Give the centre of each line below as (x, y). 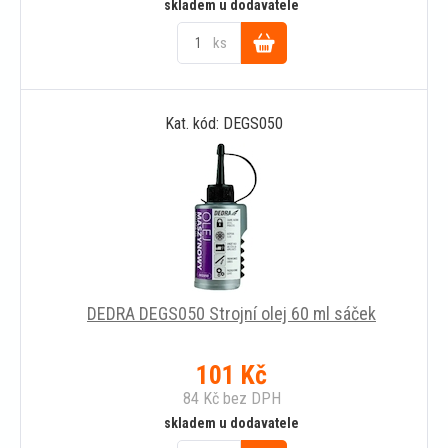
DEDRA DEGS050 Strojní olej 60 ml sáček (231, 313)
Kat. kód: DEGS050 (224, 123)
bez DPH (249, 398)
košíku (263, 126)
